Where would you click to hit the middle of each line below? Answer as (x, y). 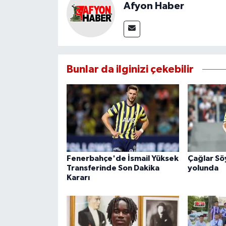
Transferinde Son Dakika (113, 168)
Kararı (78, 178)
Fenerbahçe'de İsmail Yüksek (122, 159)
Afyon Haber (154, 6)
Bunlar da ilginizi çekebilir (130, 70)
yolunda (203, 168)
